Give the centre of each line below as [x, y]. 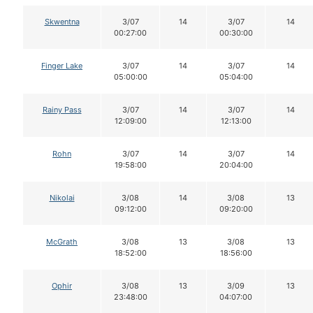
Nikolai [62, 198]
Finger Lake [62, 66]
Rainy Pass [62, 110]
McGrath [62, 242]
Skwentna [62, 22]
